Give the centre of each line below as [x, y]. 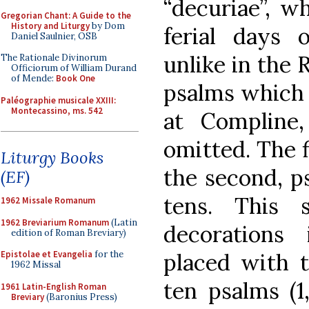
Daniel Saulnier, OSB [54, 36]
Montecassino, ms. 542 [57, 110]
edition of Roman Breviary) [69, 232]
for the [108, 254]
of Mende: [33, 78]
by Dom [107, 26]
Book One [76, 78]
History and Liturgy [50, 26]
